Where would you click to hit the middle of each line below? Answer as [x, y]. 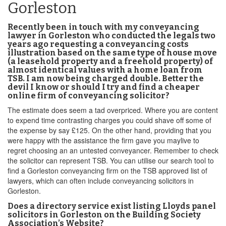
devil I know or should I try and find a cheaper [104, 87]
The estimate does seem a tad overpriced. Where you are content [113, 110]
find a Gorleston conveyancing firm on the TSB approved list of [107, 171]
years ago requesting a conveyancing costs [98, 44]
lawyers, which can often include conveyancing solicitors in [101, 181]
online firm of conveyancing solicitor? [89, 96]
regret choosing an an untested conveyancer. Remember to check [113, 150]
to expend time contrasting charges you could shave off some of [109, 120]
